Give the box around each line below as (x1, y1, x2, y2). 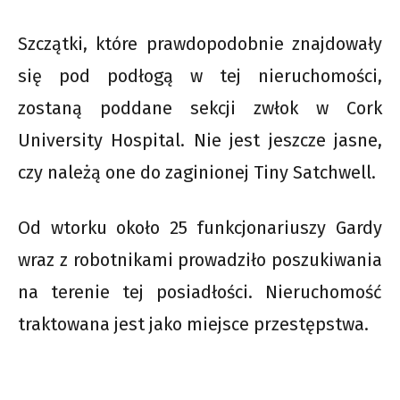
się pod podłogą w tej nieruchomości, (18, 64, 382, 87)
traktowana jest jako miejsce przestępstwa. (18, 312, 369, 335)
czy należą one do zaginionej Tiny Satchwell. (18, 161, 376, 183)
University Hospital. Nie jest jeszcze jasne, (18, 129, 382, 151)
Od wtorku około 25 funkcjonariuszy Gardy (18, 216, 382, 238)
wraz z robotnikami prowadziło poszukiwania (18, 248, 382, 271)
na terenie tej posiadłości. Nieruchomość (18, 280, 382, 303)
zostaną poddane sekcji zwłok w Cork (18, 96, 382, 119)
